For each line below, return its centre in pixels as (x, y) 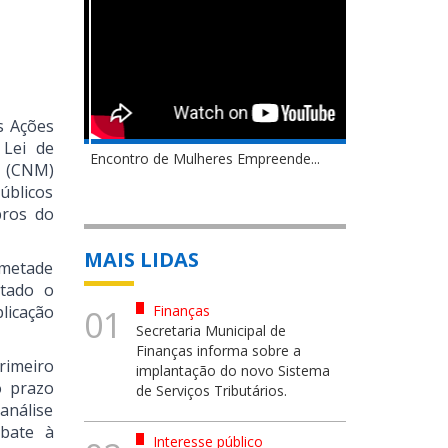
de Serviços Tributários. (211, 390)
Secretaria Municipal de (211, 330)
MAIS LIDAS (141, 259)
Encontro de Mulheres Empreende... (198, 158)
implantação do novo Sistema (233, 370)
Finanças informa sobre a (218, 350)
